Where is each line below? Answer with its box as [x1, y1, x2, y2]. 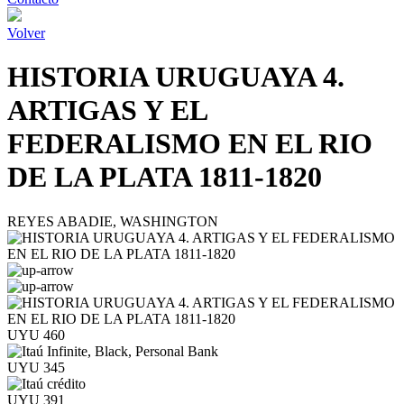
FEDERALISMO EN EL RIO [7, 127, 372, 161]
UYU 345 [7, 359, 65, 375]
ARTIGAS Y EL [7, 94, 207, 127]
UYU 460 [7, 326, 65, 343]
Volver [7, 25, 45, 41]
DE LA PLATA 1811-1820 [7, 161, 322, 194]
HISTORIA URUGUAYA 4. [7, 60, 344, 94]
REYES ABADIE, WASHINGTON [7, 213, 218, 229]
